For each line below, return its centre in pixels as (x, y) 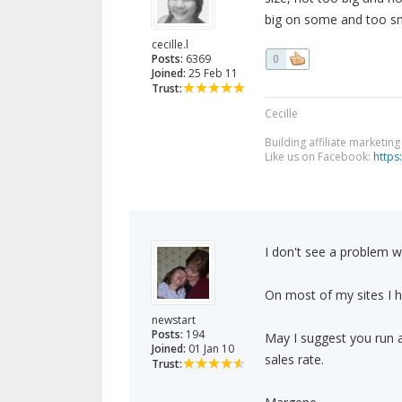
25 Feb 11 (212, 74)
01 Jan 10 (210, 349)
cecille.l (170, 45)
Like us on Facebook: (319, 157)
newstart (174, 320)
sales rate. (294, 360)
